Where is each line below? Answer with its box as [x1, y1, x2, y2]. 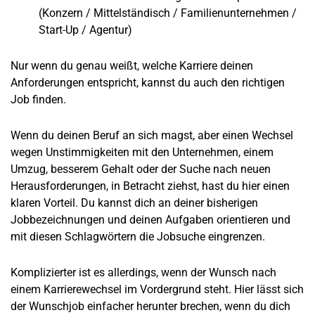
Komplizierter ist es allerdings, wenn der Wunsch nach [11, 266, 276, 280]
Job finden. [11, 92, 69, 106]
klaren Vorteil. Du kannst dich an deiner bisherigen [11, 196, 258, 210]
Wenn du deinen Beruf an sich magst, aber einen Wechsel [11, 129, 293, 143]
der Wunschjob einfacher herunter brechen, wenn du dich [11, 300, 290, 314]
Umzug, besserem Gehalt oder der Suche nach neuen [11, 162, 271, 176]
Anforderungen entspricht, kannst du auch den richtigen [11, 75, 285, 89]
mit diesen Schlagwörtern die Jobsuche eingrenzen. [11, 230, 265, 244]
